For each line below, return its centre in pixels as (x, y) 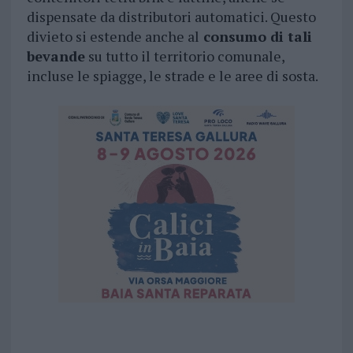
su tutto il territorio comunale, (184, 56)
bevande (56, 56)
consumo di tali (255, 37)
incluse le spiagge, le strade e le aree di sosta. (172, 76)
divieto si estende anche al (113, 37)
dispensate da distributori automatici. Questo (171, 17)
